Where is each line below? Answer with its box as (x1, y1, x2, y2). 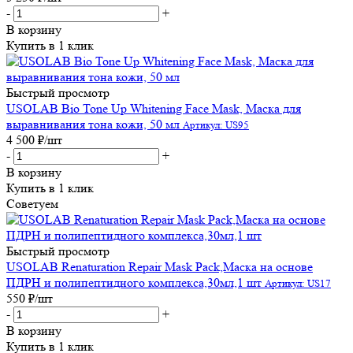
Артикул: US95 (183, 118, 249, 131)
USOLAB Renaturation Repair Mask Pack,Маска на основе (6, 258, 313, 274)
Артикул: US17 (265, 277, 331, 289)
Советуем (6, 195, 58, 211)
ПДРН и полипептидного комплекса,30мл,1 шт (6, 274, 262, 290)
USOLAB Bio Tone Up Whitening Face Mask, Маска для (6, 100, 301, 116)
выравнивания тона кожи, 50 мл (6, 116, 180, 132)
